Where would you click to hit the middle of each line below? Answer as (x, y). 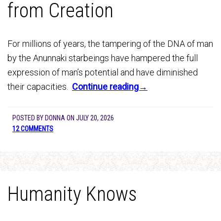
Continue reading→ (110, 87)
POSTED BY (29, 118)
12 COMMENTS (33, 129)
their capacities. (40, 87)
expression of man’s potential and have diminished (103, 72)
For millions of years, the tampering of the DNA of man (110, 44)
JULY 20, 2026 (95, 118)
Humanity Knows (72, 194)
